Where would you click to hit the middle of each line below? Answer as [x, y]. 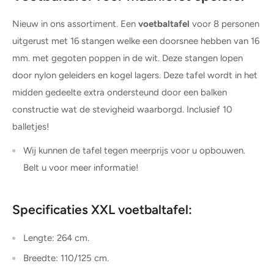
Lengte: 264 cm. [56, 238]
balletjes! [31, 127]
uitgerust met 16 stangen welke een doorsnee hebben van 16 [136, 41]
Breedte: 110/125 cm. [66, 258]
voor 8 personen [226, 24]
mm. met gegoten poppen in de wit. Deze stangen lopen [128, 58]
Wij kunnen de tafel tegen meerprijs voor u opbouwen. [134, 150]
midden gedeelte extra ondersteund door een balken [120, 93]
